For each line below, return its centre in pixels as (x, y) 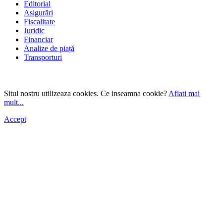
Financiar (38, 40)
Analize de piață (49, 49)
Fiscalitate (39, 22)
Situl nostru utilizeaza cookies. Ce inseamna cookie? (86, 94)
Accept (15, 119)
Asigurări (38, 13)
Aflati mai (184, 94)
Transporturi (43, 57)
